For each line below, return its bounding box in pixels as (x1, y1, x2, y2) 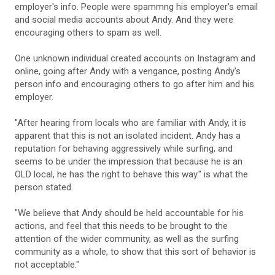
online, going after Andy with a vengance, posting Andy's (15, 65, 241, 77)
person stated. (15, 181, 73, 193)
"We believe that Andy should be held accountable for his (15, 207, 244, 219)
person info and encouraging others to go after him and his (15, 78, 254, 90)
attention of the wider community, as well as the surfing (15, 233, 239, 244)
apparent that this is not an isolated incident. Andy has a (15, 130, 241, 141)
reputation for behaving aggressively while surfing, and (15, 142, 233, 154)
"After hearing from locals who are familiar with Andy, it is (15, 117, 246, 128)
